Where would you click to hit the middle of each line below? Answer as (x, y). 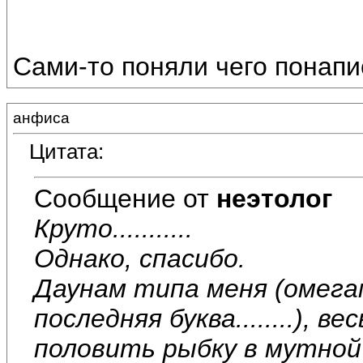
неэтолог (274, 198)
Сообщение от (125, 198)
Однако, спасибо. (140, 258)
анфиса (41, 118)
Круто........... (113, 228)
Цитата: (66, 152)
